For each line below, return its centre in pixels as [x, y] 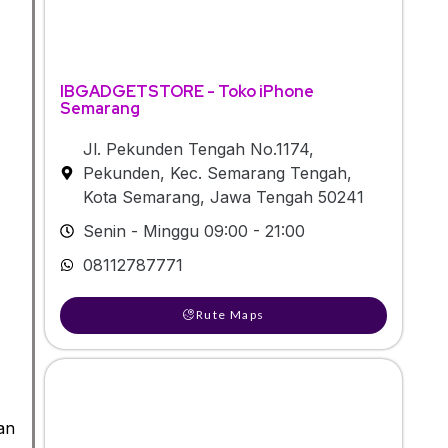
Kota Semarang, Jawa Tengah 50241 [223, 196]
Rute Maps [230, 314]
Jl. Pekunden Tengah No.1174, [198, 148]
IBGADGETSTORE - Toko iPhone [187, 91]
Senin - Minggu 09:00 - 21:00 [193, 230]
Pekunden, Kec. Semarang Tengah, [217, 172]
